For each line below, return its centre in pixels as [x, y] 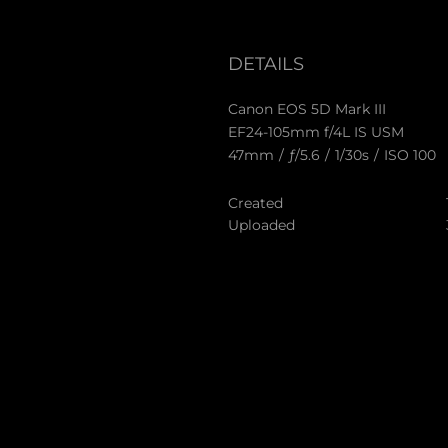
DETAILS [265, 63]
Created [255, 202]
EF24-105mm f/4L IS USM [315, 131]
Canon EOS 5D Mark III [306, 108]
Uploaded [261, 224]
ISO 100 [409, 154]
